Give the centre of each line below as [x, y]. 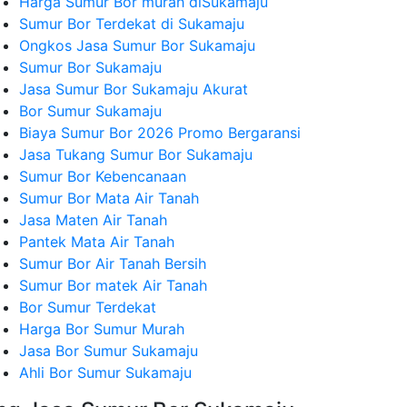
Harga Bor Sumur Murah [102, 329]
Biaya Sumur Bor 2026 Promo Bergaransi [160, 133]
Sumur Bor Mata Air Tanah [109, 198]
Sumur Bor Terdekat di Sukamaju [132, 24]
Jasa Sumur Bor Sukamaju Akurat [134, 89]
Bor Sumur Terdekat [88, 307]
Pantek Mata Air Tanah [97, 242]
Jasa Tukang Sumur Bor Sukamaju [136, 154]
